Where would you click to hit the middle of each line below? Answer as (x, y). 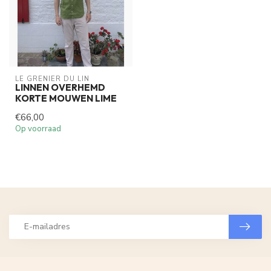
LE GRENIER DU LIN (52, 79)
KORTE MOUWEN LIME (66, 98)
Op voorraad (38, 129)
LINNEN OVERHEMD (60, 87)
